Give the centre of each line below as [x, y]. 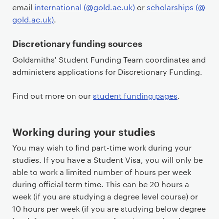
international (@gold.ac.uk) [85, 7]
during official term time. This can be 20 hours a [101, 184]
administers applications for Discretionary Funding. [107, 72]
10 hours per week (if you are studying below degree [109, 208]
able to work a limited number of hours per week [102, 172]
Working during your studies [85, 131]
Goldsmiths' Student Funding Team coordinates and [109, 59]
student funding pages [135, 96]
